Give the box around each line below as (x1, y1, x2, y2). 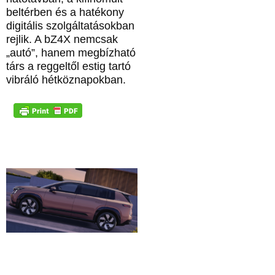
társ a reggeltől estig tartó (6, 60, 131, 72)
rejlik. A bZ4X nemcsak (6, 33, 118, 45)
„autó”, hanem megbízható (6, 46, 136, 59)
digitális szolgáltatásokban (6, 19, 134, 32)
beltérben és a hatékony (6, 6, 124, 18)
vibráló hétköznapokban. (6, 73, 126, 86)
